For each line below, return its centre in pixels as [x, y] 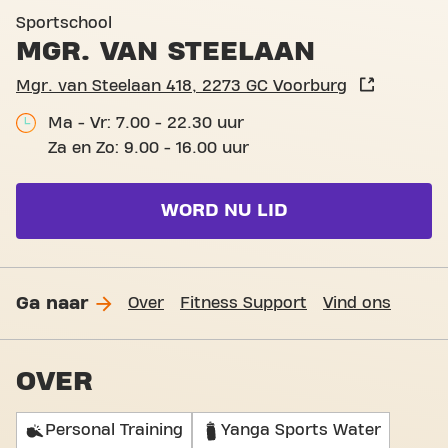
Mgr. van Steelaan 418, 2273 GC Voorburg [181, 86]
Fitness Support [243, 303]
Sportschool [64, 23]
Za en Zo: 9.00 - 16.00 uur [148, 148]
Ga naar [52, 303]
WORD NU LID [224, 210]
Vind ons [357, 303]
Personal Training [114, 430]
